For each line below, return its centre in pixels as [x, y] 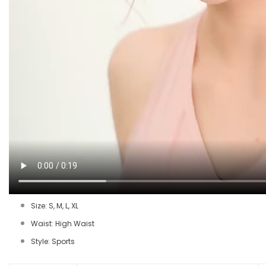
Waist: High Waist [63, 223]
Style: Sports [53, 241]
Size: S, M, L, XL [55, 205]
